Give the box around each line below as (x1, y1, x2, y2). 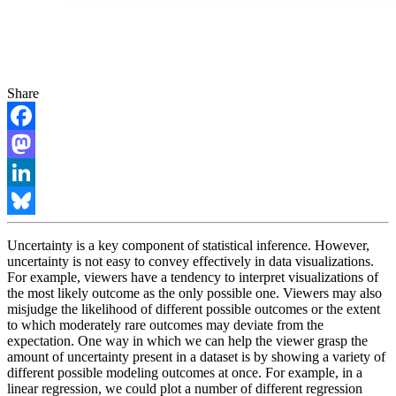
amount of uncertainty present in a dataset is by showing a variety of (7, 349, 385, 364)
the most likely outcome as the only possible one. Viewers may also (7, 286, 382, 301)
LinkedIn (7, 193, 58, 208)
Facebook (7, 136, 62, 151)
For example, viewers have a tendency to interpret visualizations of (7, 270, 378, 285)
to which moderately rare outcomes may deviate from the (7, 317, 324, 332)
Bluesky (7, 221, 53, 236)
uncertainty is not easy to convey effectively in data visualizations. (7, 254, 374, 269)
